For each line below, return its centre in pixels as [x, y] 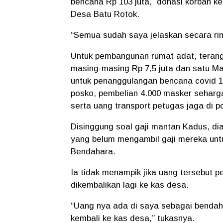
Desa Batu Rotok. [105, 14]
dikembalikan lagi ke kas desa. [130, 185]
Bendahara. [94, 151]
